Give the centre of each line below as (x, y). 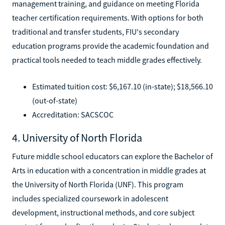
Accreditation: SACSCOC (73, 114)
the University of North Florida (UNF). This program (98, 184)
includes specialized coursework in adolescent (90, 198)
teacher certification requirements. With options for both (108, 17)
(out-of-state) (55, 100)
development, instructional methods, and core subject (103, 212)
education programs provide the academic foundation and (110, 45)
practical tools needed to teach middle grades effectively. (107, 60)
